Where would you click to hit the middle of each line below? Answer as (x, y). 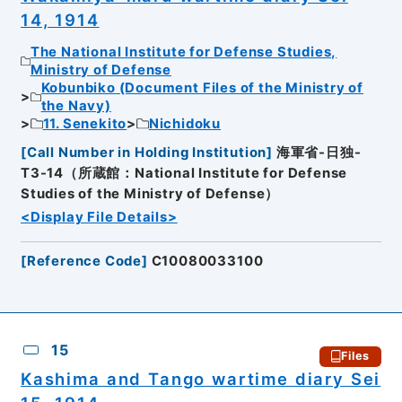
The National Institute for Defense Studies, (184, 52)
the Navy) (76, 105)
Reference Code (84, 262)
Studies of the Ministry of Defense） (150, 194)
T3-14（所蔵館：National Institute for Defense (184, 174)
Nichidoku (185, 123)
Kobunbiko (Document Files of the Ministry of (202, 87)
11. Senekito (85, 123)
